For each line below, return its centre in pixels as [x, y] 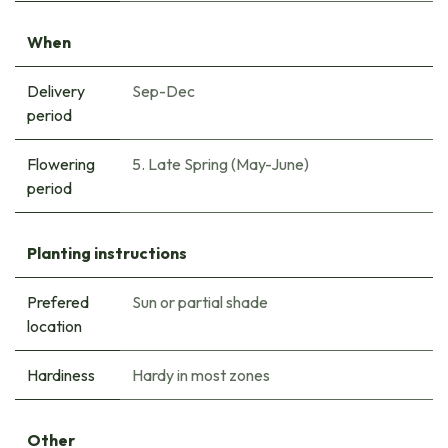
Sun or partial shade [200, 302]
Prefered [58, 302]
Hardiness [61, 375]
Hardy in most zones [201, 375]
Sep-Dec [163, 91]
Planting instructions [107, 253]
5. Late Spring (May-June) [220, 164]
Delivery [56, 91]
